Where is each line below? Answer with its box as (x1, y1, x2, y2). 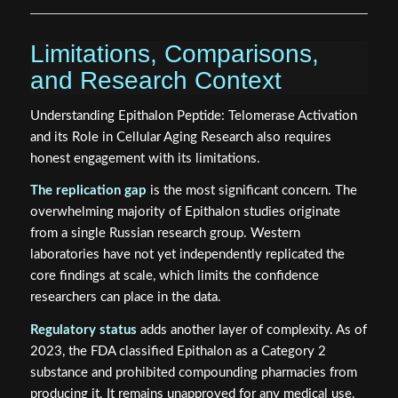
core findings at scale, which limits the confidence (29, 269, 319, 283)
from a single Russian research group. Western (29, 227, 300, 241)
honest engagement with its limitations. (29, 151, 260, 165)
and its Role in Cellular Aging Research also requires (29, 130, 331, 144)
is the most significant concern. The (146, 184, 357, 198)
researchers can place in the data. (29, 291, 221, 305)
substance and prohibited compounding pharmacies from (29, 366, 357, 380)
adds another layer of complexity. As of (136, 323, 367, 338)
